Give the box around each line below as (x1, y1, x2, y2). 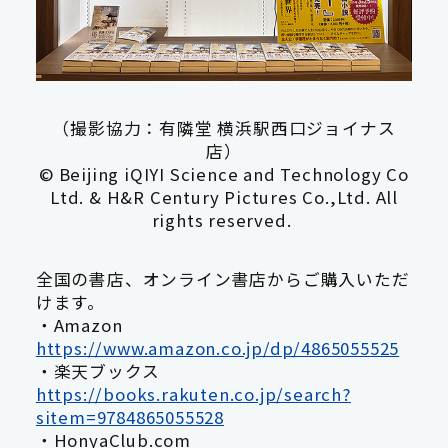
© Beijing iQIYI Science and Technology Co (39, 162, 409, 187)
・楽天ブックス (35, 358, 196, 383)
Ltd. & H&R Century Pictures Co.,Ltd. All (50, 185, 398, 210)
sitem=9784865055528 (35, 404, 225, 429)
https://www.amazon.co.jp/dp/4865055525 (35, 335, 400, 360)
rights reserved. (151, 208, 292, 233)
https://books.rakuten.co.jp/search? (35, 381, 351, 406)
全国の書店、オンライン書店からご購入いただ (35, 266, 410, 291)
